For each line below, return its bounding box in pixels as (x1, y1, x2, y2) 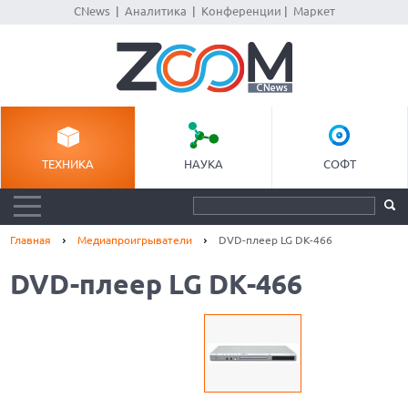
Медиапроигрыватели (77, 234, 193, 246)
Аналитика (124, 5, 187, 17)
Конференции (200, 5, 281, 17)
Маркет (292, 5, 335, 17)
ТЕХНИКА (42, 158, 95, 170)
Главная (10, 234, 52, 246)
